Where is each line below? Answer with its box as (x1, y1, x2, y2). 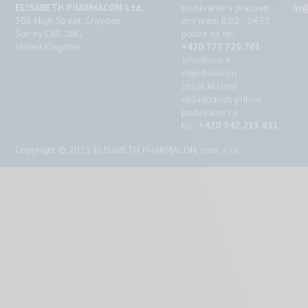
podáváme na (181, 105, 239, 118)
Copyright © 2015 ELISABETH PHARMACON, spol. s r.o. (15, 143, 242, 156)
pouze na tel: (181, 27, 236, 40)
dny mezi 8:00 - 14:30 (181, 14, 271, 27)
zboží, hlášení (181, 79, 237, 92)
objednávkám (181, 66, 237, 79)
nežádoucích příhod (181, 92, 262, 105)
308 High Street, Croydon (15, 14, 120, 27)
